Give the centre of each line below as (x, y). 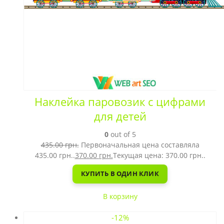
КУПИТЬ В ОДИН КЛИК (120, 173)
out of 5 (122, 134)
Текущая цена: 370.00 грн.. (159, 155)
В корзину (120, 196)
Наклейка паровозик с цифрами (120, 101)
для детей (120, 116)
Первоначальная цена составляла (140, 144)
